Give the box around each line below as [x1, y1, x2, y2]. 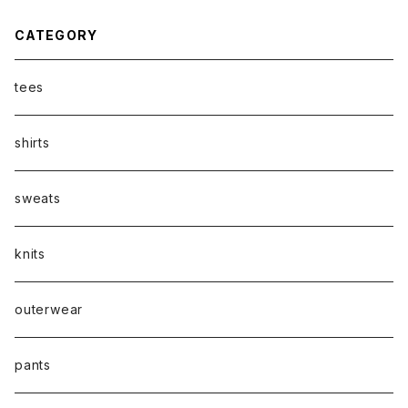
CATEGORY [15, 27, 97, 43]
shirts [15, 135, 50, 150]
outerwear [15, 301, 84, 317]
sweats [15, 190, 61, 206]
